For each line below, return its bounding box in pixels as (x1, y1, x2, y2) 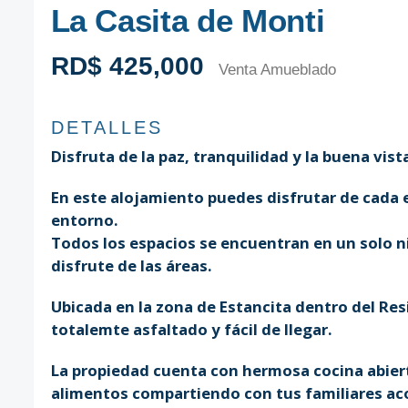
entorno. (50, 209, 118, 230)
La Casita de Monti (50, 2, 325, 38)
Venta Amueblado (219, 60, 337, 78)
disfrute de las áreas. (50, 254, 212, 276)
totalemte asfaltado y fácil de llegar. (50, 318, 332, 340)
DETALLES (50, 117, 163, 138)
